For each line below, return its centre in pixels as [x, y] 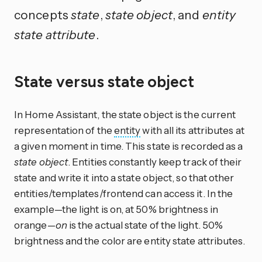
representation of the [64, 130]
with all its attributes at [192, 130]
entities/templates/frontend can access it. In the [124, 194]
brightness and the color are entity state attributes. [130, 241]
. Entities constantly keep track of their [155, 162]
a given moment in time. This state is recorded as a [129, 146]
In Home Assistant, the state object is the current [125, 115]
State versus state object [106, 82]
